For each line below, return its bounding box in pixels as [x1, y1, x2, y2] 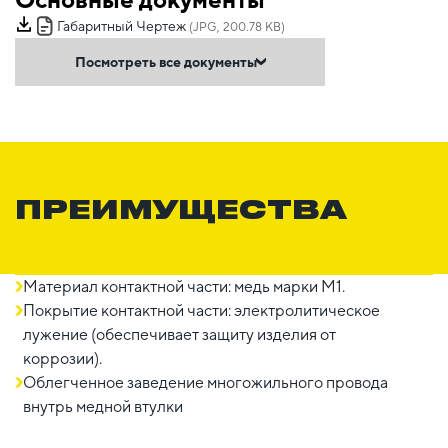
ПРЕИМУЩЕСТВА [15, 191, 347, 224]
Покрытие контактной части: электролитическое [23, 300, 380, 320]
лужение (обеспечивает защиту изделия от [23, 324, 336, 344]
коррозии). [23, 348, 102, 368]
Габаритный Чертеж [57, 17, 186, 34]
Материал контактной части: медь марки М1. [23, 276, 345, 296]
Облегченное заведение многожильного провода [23, 372, 388, 392]
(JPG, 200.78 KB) [186, 19, 285, 34]
